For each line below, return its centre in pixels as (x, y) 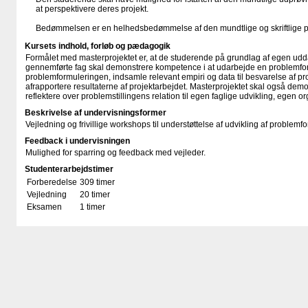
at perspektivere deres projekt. (92, 9)
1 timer (92, 207)
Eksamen (44, 207)
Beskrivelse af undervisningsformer (96, 113)
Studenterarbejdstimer (69, 169)
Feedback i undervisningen (77, 141)
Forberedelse (52, 182)
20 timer (95, 195)
